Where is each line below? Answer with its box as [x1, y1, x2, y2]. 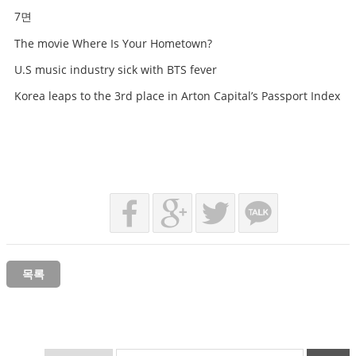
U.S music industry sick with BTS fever [14, 61, 217, 77]
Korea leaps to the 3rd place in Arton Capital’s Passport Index [14, 87, 340, 103]
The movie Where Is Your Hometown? [14, 35, 212, 51]
